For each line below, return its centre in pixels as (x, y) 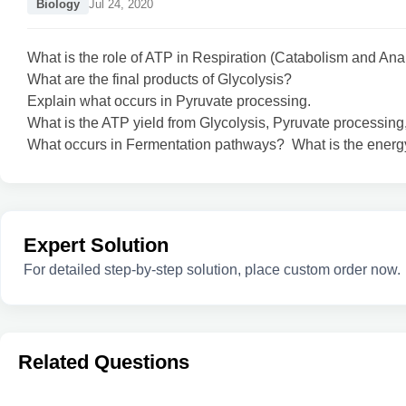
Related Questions (104, 362)
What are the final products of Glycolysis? (159, 79)
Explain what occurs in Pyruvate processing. (169, 101)
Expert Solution (96, 245)
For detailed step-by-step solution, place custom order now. (212, 270)
